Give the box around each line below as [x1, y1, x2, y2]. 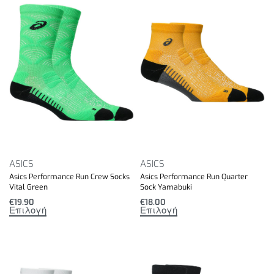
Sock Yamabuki [140, 182, 192, 192]
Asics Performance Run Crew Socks [9, 171, 130, 182]
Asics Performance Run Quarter [140, 171, 248, 182]
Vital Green [9, 182, 48, 192]
